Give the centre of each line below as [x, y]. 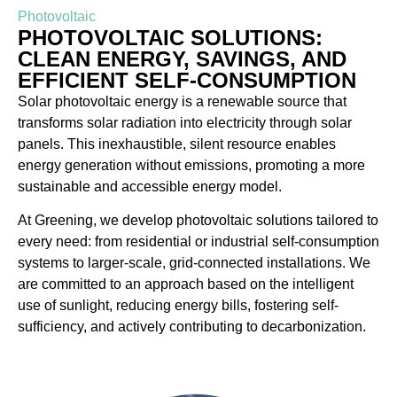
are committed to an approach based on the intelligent [186, 284]
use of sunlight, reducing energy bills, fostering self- [178, 306]
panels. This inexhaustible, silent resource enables [177, 144]
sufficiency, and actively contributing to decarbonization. [192, 327]
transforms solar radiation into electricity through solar [185, 122]
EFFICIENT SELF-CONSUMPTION [187, 80]
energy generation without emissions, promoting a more [191, 165]
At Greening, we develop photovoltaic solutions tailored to [198, 221]
